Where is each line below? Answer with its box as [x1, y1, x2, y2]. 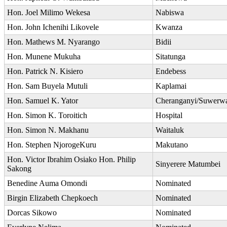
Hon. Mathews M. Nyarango [7, 37, 100, 46]
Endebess [156, 66, 186, 75]
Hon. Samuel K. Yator [7, 96, 78, 105]
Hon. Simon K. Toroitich [7, 110, 87, 120]
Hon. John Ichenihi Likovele [7, 22, 99, 31]
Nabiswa [156, 8, 184, 17]
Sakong [7, 164, 31, 173]
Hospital [156, 110, 182, 120]
